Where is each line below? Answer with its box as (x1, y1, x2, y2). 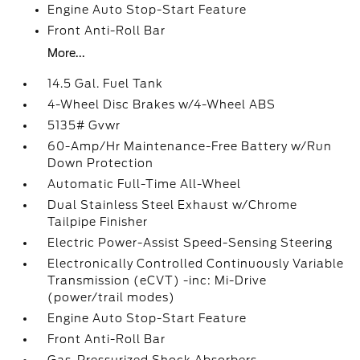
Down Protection (47, 157, 154, 170)
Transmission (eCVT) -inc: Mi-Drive (47, 274, 268, 287)
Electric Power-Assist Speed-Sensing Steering (47, 236, 333, 249)
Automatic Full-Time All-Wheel (47, 178, 242, 190)
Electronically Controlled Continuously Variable (47, 257, 345, 270)
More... (47, 47, 86, 59)
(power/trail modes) (47, 291, 176, 304)
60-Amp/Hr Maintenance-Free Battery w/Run (47, 140, 333, 153)
